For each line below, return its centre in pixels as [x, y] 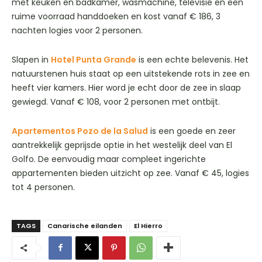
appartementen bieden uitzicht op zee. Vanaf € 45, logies [130, 173]
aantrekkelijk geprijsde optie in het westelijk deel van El [122, 145]
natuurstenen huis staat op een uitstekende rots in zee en [131, 73]
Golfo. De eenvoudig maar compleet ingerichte [109, 159]
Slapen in [31, 59]
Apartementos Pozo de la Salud [80, 131]
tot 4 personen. [43, 187]
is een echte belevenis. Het [192, 59]
